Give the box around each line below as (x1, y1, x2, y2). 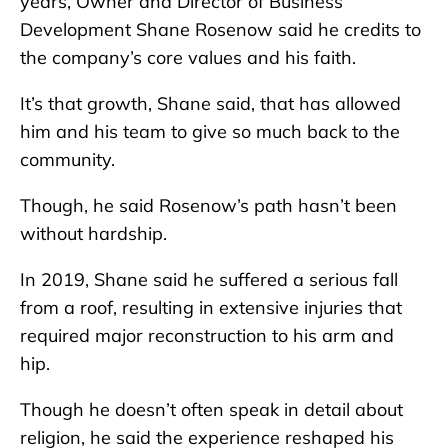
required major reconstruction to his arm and (20, 324, 394, 348)
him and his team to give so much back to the (20, 120, 400, 144)
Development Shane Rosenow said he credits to (20, 18, 421, 42)
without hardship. (20, 222, 172, 246)
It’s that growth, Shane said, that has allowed (20, 92, 401, 116)
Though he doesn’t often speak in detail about (20, 398, 403, 422)
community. (20, 148, 120, 172)
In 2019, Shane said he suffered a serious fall (20, 268, 398, 292)
